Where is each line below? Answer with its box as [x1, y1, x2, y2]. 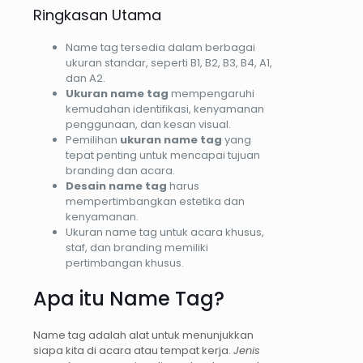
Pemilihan [66, 132, 120, 148]
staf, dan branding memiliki [66, 240, 208, 256]
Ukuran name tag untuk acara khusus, [66, 224, 264, 241]
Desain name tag [66, 178, 167, 194]
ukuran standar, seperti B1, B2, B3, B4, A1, [66, 55, 272, 71]
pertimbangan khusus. [66, 255, 184, 271]
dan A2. [66, 70, 105, 87]
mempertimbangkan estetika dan [66, 194, 245, 210]
